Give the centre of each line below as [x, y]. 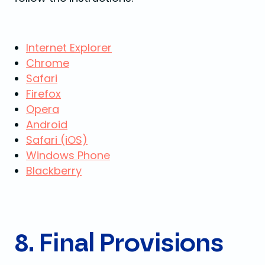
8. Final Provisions [119, 244]
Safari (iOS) [57, 140]
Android [47, 125]
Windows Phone [68, 155]
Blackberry [54, 171]
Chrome [48, 63]
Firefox [43, 94]
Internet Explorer [69, 48]
